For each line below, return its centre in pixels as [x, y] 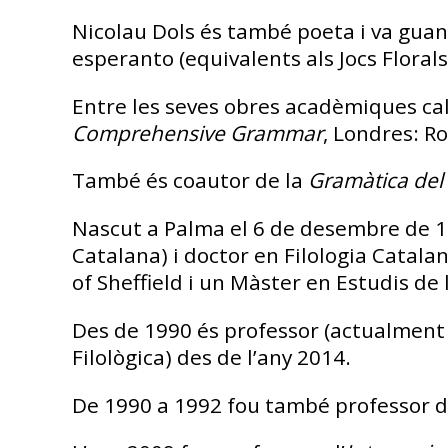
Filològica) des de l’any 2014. [211, 356]
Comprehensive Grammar [197, 132]
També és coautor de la [190, 180]
